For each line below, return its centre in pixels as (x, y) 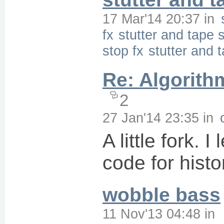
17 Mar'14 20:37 (151, 19)
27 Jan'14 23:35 (151, 118)
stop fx (123, 51)
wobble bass (161, 195)
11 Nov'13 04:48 (151, 214)
